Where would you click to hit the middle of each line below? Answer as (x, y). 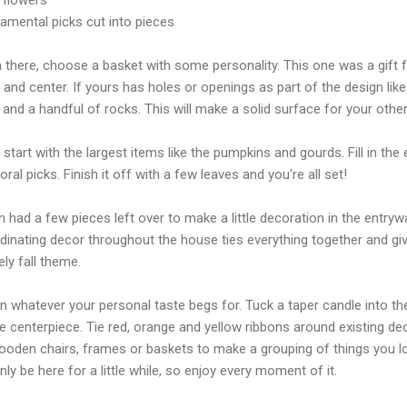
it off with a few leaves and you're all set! (223, 174)
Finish (81, 174)
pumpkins (242, 152)
